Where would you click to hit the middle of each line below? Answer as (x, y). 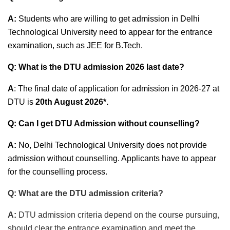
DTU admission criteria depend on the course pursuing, (118, 215)
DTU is (22, 102)
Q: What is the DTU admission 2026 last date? (96, 67)
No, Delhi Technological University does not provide (112, 145)
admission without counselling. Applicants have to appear (112, 158)
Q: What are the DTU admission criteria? (85, 193)
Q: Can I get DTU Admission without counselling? (104, 123)
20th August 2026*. (72, 102)
